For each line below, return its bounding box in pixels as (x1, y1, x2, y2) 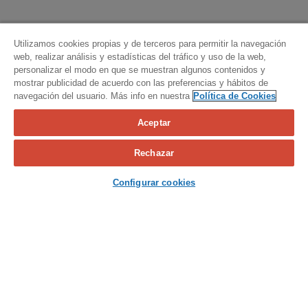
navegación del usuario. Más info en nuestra (14, 91, 190, 101)
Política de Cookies (193, 91, 276, 101)
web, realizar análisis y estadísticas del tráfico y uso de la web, (14, 52, 266, 62)
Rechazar (133, 148, 175, 158)
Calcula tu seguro (106, 131, 202, 145)
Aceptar (137, 118, 170, 128)
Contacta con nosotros (106, 163, 227, 175)
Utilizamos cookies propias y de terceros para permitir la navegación (14, 38, 286, 49)
